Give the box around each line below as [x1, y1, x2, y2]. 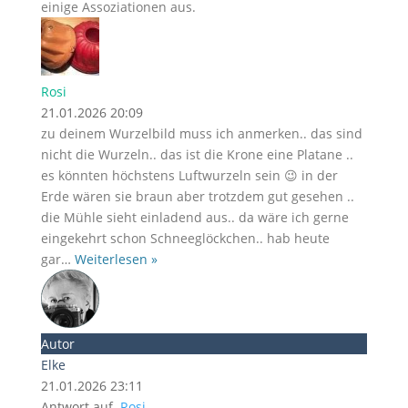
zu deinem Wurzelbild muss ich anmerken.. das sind [40, 125, 362, 142]
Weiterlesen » [74, 250, 158, 268]
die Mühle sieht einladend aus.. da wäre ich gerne [40, 209, 349, 226]
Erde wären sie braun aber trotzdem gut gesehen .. [40, 188, 354, 205]
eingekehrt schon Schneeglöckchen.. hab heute [40, 229, 330, 247]
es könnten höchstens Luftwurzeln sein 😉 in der [40, 167, 338, 184]
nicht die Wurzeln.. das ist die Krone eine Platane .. [40, 146, 353, 163]
